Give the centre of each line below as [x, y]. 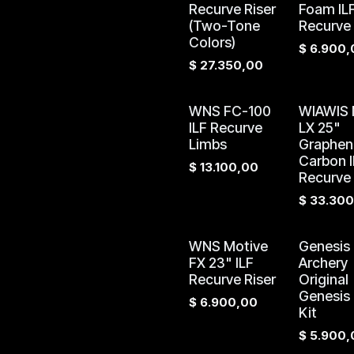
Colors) [212, 42]
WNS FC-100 [230, 111]
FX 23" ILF [221, 263]
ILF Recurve [226, 128]
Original [323, 279]
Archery [323, 263]
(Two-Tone [224, 26]
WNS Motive [228, 246]
